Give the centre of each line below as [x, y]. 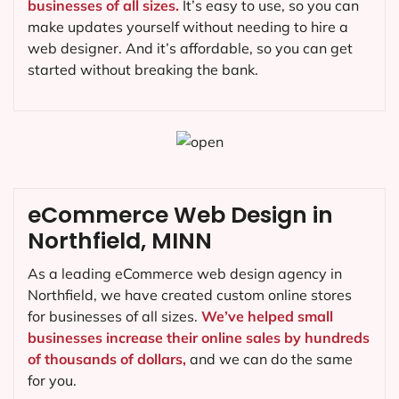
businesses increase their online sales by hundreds [199, 337]
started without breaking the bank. [143, 69]
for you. [52, 380]
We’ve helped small [267, 316]
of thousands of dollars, [107, 358]
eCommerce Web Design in [180, 215]
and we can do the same [269, 358]
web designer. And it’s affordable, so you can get [190, 48]
